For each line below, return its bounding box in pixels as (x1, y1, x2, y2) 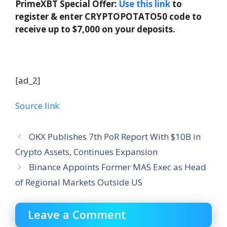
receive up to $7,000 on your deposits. (15, 23, 175, 35)
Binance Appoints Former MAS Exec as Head (29, 161, 207, 173)
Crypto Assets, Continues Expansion (15, 145, 158, 158)
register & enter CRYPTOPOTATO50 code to (15, 11, 202, 23)
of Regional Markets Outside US (15, 176, 142, 188)
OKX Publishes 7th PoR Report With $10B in (29, 130, 201, 142)
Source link (15, 99, 59, 111)
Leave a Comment (28, 207, 126, 222)
